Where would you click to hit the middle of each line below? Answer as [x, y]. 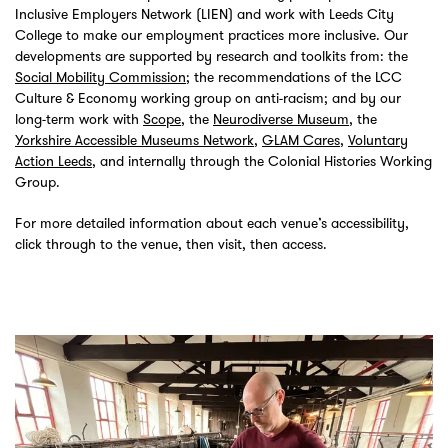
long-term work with [79, 119]
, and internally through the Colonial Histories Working [262, 161]
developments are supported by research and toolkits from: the [211, 56]
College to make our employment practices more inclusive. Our [211, 35]
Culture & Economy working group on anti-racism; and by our [208, 98]
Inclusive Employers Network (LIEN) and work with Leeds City [204, 14]
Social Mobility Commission [100, 77]
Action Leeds [53, 161]
